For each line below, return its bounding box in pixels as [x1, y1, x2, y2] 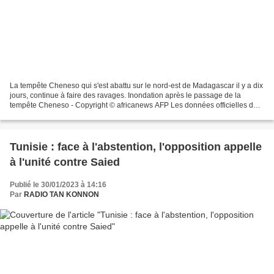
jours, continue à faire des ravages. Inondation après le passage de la [10, 91, 241, 100]
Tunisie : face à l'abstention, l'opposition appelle [10, 140, 262, 153]
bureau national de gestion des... [10, 110, 119, 119]
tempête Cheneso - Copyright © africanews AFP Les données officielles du [10, 100, 257, 109]
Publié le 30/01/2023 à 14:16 [10, 180, 106, 189]
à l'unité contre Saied [10, 155, 120, 168]
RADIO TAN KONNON [24, 190, 99, 199]
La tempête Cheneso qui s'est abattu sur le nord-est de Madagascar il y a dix [10, 81, 263, 90]
